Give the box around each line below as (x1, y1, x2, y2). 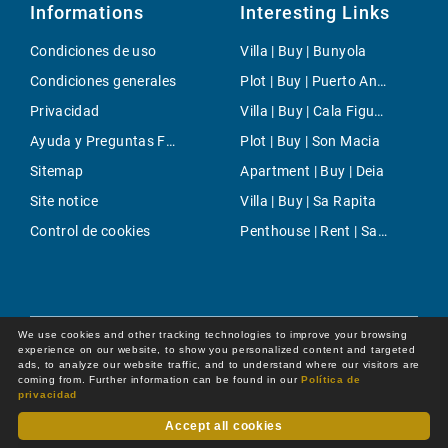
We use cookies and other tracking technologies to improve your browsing (18, 328, 408, 340)
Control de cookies (30, 222, 151, 239)
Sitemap (30, 162, 84, 179)
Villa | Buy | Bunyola (240, 42, 367, 59)
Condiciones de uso (30, 42, 157, 59)
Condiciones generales (30, 72, 177, 89)
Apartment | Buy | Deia (240, 162, 384, 179)
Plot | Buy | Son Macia (240, 132, 380, 149)
